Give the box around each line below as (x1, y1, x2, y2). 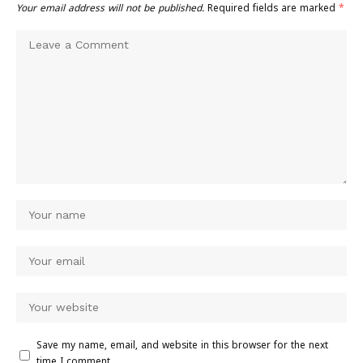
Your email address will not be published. (16, 3, 204, 15)
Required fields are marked (207, 3, 339, 15)
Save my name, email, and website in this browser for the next (36, 340, 328, 352)
